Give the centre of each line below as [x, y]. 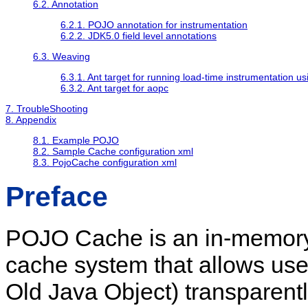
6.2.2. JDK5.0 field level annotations [139, 36]
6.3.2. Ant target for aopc [114, 88]
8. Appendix [31, 120]
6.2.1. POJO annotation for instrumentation [154, 25]
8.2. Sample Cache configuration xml [113, 152]
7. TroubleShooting [47, 109]
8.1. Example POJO [76, 141]
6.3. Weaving [62, 57]
